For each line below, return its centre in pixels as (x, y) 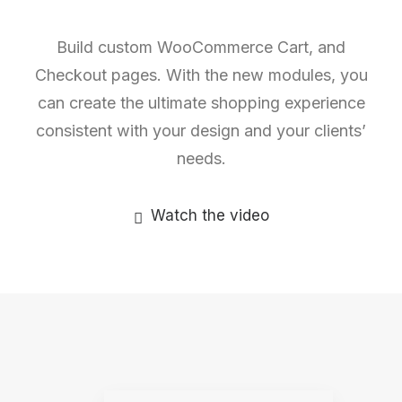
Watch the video (210, 215)
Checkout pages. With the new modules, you (201, 75)
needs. (201, 158)
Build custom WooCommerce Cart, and (201, 47)
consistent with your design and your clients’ (201, 131)
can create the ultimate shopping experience (201, 103)
